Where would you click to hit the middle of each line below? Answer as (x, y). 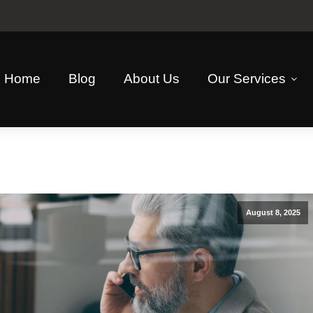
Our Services (247, 78)
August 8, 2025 (273, 212)
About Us (152, 78)
